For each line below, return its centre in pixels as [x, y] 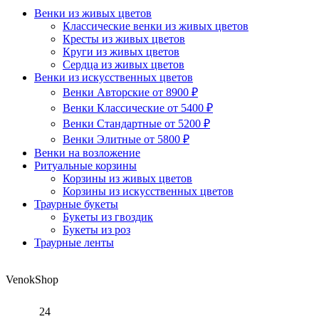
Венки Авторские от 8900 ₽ [130, 92]
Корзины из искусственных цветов [148, 191]
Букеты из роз [96, 229]
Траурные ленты [74, 242]
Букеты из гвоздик [108, 216]
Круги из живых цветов [121, 51]
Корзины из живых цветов [127, 178]
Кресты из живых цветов [124, 38]
